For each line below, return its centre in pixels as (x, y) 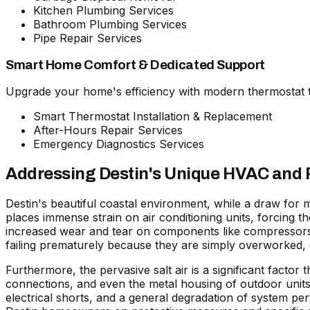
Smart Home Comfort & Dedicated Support (135, 65)
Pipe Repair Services (88, 38)
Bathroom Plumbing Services (110, 25)
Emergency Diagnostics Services (119, 144)
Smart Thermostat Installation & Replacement (153, 117)
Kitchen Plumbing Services (103, 11)
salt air (171, 270)
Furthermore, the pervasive (80, 270)
